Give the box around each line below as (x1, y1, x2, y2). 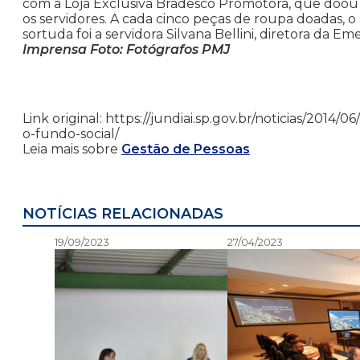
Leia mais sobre (22, 141, 121, 157)
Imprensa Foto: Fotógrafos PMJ (22, 42, 230, 58)
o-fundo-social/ (22, 126, 119, 142)
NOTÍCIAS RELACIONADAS (22, 205, 223, 223)
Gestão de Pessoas (121, 141, 250, 157)
